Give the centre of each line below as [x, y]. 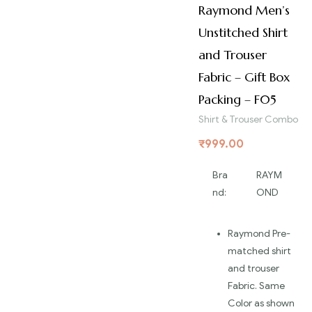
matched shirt [259, 251]
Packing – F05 [237, 100]
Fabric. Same [256, 286]
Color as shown [261, 304]
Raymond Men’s [244, 10]
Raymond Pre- [259, 234]
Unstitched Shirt [243, 33]
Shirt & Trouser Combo [248, 120]
